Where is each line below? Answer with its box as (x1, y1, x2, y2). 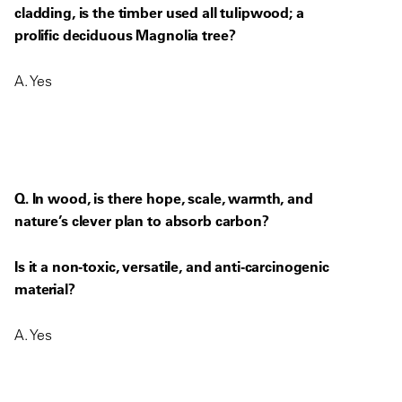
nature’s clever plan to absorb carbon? (14, 211, 273, 230)
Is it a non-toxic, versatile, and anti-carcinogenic (14, 257, 329, 275)
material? (14, 279, 79, 298)
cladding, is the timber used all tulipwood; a (14, 3, 304, 22)
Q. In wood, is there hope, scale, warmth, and (14, 188, 313, 207)
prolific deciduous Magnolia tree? (14, 25, 236, 44)
